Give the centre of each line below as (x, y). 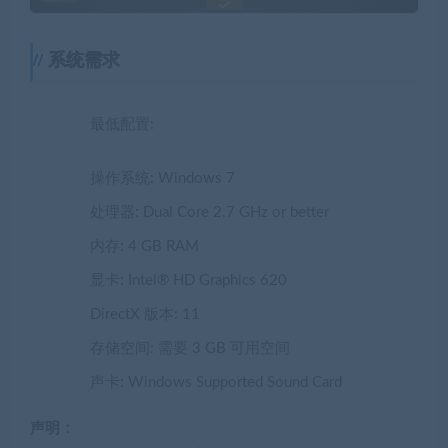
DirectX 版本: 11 (145, 314)
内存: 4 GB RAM (144, 246)
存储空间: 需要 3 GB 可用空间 (190, 348)
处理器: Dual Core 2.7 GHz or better (209, 212)
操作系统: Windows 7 (162, 178)
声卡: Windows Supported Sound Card (216, 382)
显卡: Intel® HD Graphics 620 (188, 280)
